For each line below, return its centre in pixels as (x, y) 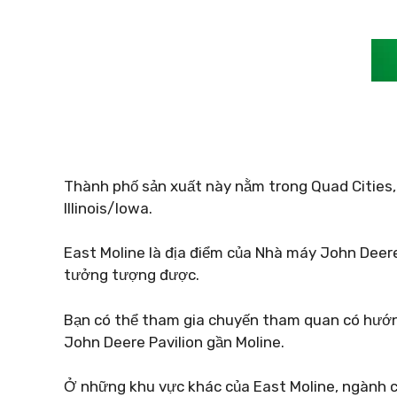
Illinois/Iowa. (108, 208)
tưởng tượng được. (132, 275)
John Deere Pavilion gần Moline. (174, 342)
